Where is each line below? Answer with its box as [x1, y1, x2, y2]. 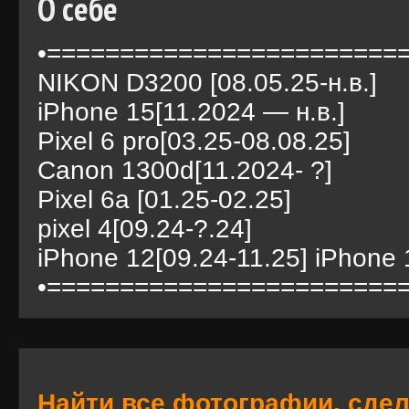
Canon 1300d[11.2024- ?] [37, 156, 332, 184]
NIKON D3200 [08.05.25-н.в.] [37, 68, 377, 97]
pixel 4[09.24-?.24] [37, 215, 252, 243]
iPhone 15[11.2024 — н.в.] [37, 98, 345, 126]
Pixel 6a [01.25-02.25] [37, 185, 291, 214]
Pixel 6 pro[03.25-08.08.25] [37, 127, 351, 155]
